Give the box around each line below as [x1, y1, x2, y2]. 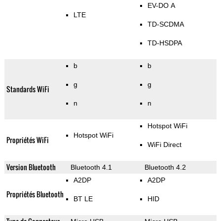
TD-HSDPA [147, 39, 182, 47]
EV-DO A [147, 1, 175, 10]
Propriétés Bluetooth [6, 189, 64, 200]
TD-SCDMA [147, 20, 184, 29]
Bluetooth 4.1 [70, 163, 112, 172]
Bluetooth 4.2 [144, 163, 186, 172]
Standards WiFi [6, 84, 49, 95]
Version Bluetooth [6, 162, 56, 173]
